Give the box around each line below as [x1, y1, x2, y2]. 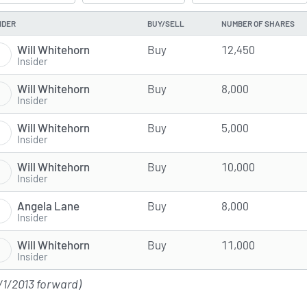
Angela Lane [17, 198, 79, 212]
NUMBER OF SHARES [221, 19, 295, 29]
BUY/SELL [147, 19, 184, 29]
